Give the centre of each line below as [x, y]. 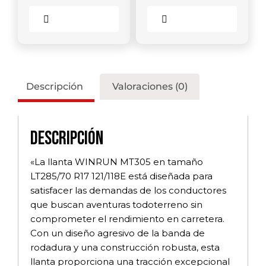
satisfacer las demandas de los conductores [128, 190]
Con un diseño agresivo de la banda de [118, 233]
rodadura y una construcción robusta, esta [125, 247]
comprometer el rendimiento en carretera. [127, 218]
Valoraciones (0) [150, 86]
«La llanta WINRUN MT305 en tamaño [117, 161]
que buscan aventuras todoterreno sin [116, 204]
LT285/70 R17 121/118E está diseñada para [121, 176]
